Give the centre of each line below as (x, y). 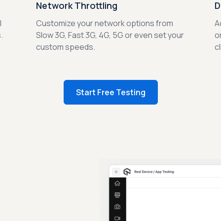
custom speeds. (65, 47)
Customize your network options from (104, 23)
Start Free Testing (110, 92)
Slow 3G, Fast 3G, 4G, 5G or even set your (110, 35)
